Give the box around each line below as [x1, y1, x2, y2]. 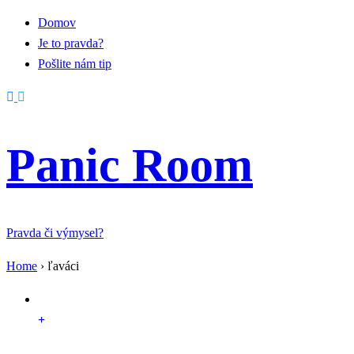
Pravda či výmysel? [6, 226, 104, 239]
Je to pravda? [38, 36, 104, 50]
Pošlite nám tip [38, 57, 111, 70]
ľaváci [47, 259, 79, 273]
